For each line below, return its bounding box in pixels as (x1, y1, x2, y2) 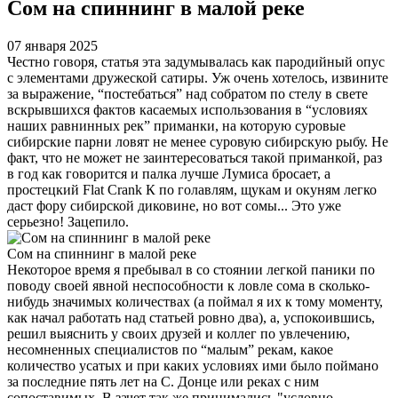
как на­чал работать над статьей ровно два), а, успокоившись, (7, 309, 375, 325)
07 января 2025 (7, 37, 98, 53)
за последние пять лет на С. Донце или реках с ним (7, 373, 319, 389)
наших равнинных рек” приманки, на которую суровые (7, 117, 346, 133)
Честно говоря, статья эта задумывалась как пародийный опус (7, 53, 385, 69)
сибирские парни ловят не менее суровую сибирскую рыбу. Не (7, 133, 388, 149)
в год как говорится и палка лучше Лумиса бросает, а (7, 165, 330, 181)
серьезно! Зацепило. (7, 213, 129, 229)
